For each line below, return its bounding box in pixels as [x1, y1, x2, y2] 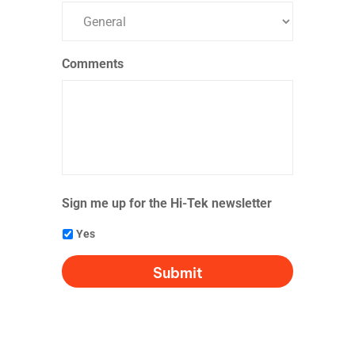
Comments [61, 56, 124, 71]
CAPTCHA [61, 255, 120, 271]
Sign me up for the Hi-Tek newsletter [61, 196, 272, 211]
